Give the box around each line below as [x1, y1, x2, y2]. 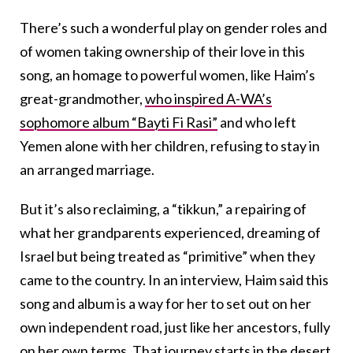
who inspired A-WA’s [145, 89, 272, 107]
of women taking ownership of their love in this [20, 42, 305, 60]
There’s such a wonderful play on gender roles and [20, 18, 327, 36]
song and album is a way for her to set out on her [20, 294, 311, 312]
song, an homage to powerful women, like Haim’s [20, 65, 315, 84]
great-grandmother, [20, 89, 145, 107]
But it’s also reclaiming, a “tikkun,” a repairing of [20, 199, 307, 217]
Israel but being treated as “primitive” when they [20, 247, 315, 265]
